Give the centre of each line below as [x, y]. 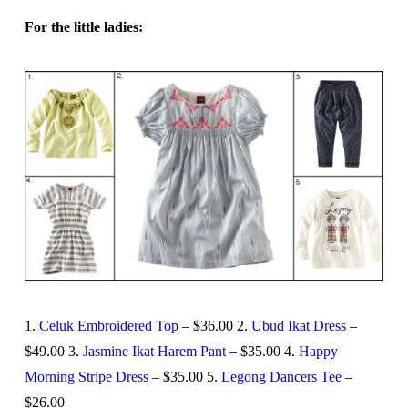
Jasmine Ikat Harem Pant [154, 351]
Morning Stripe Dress [86, 376]
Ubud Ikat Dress [298, 325]
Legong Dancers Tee [281, 376]
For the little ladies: [83, 26]
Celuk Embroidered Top [108, 325]
